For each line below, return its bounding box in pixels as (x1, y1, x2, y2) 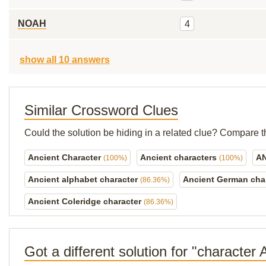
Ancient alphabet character (28, 175, 140, 184)
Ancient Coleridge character (28, 197, 144, 206)
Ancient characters (140, 153, 219, 162)
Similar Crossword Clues (24, 102, 178, 118)
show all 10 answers (20, 55, 110, 65)
